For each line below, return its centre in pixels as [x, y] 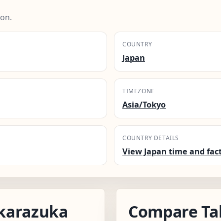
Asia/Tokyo [144, 104]
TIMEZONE [139, 91]
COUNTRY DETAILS [151, 138]
